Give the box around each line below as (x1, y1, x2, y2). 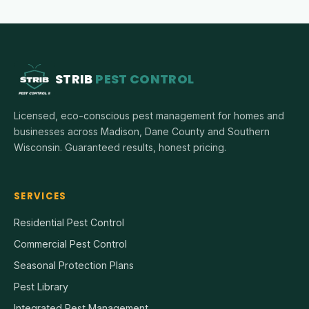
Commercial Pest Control (14, 237, 127, 250)
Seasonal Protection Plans (14, 259, 134, 271)
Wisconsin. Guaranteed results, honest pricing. (14, 141, 226, 153)
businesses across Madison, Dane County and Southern (14, 125, 270, 137)
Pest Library (14, 280, 68, 292)
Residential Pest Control (14, 216, 124, 228)
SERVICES (14, 189, 67, 203)
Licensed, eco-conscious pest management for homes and (14, 109, 284, 121)
